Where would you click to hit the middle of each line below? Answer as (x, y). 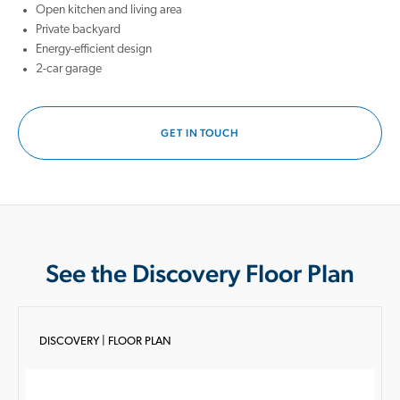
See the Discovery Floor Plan (200, 273)
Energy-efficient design (94, 50)
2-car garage (69, 69)
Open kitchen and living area (109, 10)
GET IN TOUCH (200, 133)
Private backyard (79, 30)
